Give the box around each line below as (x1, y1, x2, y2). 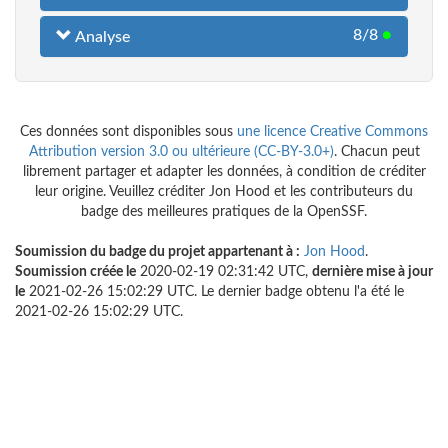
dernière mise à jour (312, 265, 433, 280)
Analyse (72, 29, 130, 46)
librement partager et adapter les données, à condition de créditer (22, 165, 426, 180)
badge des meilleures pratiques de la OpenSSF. (81, 205, 367, 220)
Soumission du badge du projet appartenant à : (15, 245, 300, 260)
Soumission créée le (15, 265, 136, 280)
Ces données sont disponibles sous (20, 125, 237, 140)
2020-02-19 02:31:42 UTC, (136, 265, 312, 280)
